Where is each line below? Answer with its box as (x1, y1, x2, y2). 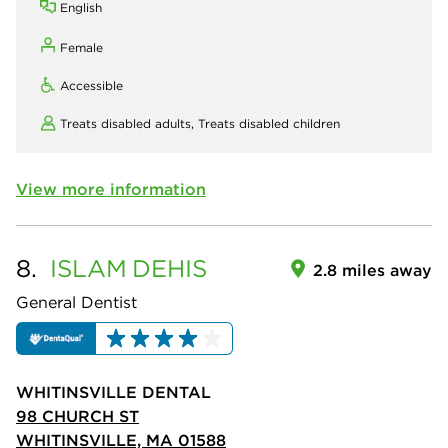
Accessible (60, 78, 123, 94)
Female (60, 40, 103, 56)
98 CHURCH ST (16, 405, 139, 426)
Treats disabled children (198, 116, 340, 132)
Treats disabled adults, (60, 116, 198, 132)
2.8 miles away (313, 260, 432, 281)
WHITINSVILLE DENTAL (16, 381, 211, 402)
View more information (16, 179, 206, 200)
